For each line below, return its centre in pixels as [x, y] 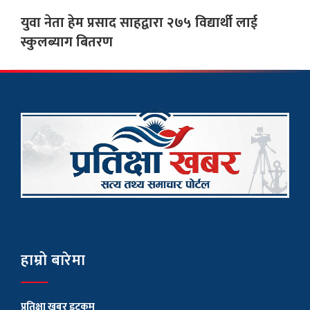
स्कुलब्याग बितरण [67, 43]
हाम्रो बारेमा [53, 261]
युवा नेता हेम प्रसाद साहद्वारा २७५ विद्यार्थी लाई [139, 23]
